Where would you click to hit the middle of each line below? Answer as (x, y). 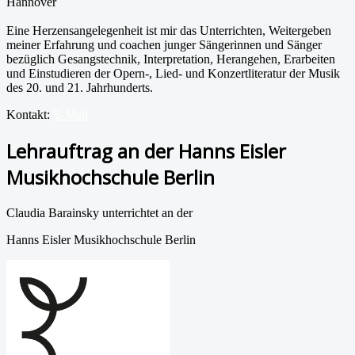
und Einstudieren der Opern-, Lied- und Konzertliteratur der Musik (173, 73)
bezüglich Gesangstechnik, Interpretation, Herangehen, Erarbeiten (171, 59)
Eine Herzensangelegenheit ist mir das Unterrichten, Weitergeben (169, 30)
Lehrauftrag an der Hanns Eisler (146, 151)
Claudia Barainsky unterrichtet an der (101, 212)
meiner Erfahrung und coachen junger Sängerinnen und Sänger (164, 44)
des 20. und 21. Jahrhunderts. (81, 87)
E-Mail (71, 114)
